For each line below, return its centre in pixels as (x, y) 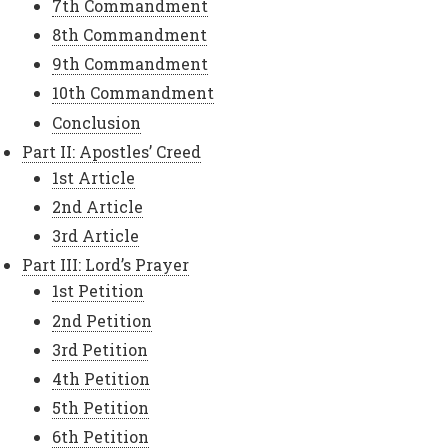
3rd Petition (100, 349)
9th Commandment (130, 64)
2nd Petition (102, 320)
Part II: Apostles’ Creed (112, 151)
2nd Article (98, 206)
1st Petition (98, 291)
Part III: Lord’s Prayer (106, 265)
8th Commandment (130, 34)
